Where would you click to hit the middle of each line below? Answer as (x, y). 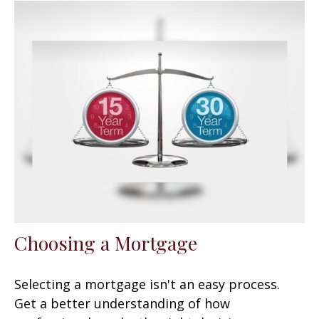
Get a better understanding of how (122, 304)
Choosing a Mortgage (106, 243)
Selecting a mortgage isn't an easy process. (147, 284)
